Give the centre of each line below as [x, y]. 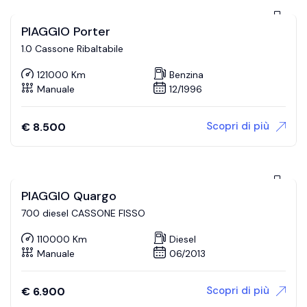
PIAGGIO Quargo [69, 196]
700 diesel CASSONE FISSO [83, 213]
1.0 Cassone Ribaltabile [72, 49]
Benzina [186, 74]
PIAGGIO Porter [66, 32]
